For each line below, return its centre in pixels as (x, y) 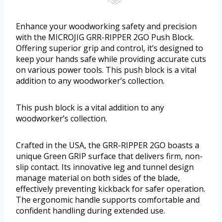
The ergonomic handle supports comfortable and (108, 200)
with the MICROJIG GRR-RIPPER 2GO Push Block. (105, 37)
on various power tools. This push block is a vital (106, 70)
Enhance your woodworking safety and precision (106, 27)
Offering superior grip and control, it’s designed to (110, 48)
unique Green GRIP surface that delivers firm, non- (109, 156)
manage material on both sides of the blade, (98, 178)
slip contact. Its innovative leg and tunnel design (105, 167)
